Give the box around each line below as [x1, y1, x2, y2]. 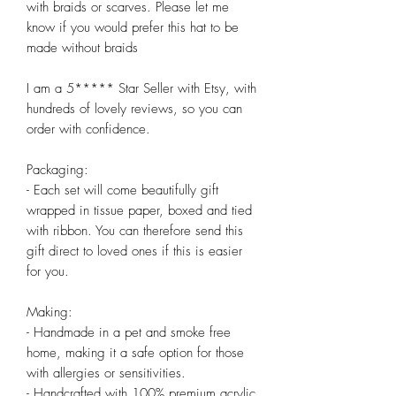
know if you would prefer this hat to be [27, 19, 239, 37]
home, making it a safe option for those [27, 344, 244, 362]
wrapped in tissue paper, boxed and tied [27, 202, 252, 220]
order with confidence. [27, 120, 150, 139]
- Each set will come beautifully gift [27, 181, 218, 200]
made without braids [27, 39, 138, 57]
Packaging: [27, 161, 88, 179]
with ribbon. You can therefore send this [27, 222, 243, 240]
